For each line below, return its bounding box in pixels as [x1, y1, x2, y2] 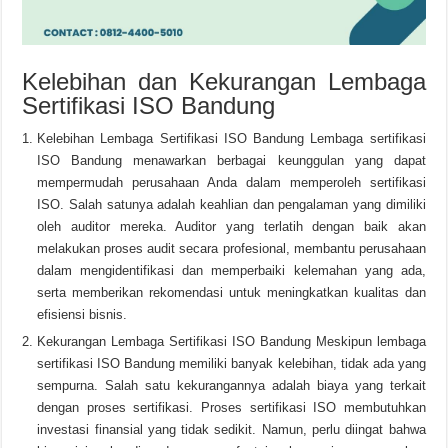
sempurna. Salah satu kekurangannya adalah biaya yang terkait [37, 377, 426, 393]
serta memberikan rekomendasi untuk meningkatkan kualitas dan [37, 284, 426, 300]
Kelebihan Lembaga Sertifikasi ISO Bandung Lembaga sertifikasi [37, 130, 426, 146]
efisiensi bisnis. [37, 306, 128, 322]
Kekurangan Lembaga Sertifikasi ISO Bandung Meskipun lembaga [37, 333, 426, 349]
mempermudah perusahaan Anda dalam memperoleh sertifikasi [37, 174, 426, 190]
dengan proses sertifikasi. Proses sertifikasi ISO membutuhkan [37, 399, 426, 415]
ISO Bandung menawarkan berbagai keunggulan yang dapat [37, 152, 426, 168]
